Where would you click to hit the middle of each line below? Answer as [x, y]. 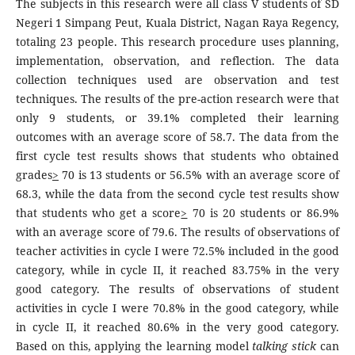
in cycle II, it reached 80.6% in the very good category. [177, 326]
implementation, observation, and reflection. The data [177, 60]
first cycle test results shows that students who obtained [177, 155]
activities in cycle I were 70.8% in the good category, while [177, 307]
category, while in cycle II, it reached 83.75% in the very [177, 269]
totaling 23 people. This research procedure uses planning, [177, 41]
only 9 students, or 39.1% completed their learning [177, 117]
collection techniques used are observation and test [177, 79]
